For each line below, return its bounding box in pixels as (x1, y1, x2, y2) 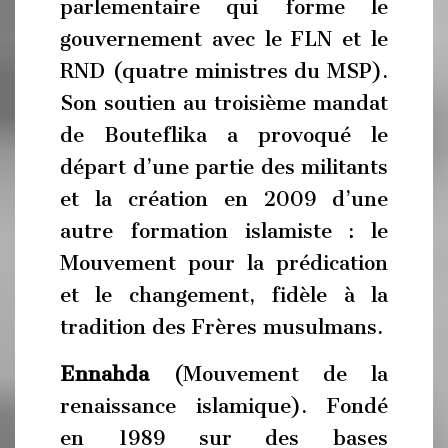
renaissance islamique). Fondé (60, 394, 388, 418)
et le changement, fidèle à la (60, 282, 388, 307)
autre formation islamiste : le (60, 218, 388, 243)
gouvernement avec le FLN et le (60, 26, 388, 51)
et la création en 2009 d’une (60, 186, 388, 211)
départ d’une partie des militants (60, 154, 388, 179)
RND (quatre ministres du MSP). (60, 58, 388, 83)
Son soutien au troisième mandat (60, 90, 388, 115)
